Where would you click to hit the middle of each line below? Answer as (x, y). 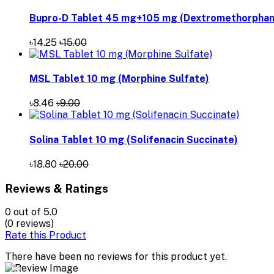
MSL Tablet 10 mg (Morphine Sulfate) (119, 79)
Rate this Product (46, 235)
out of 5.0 (35, 212)
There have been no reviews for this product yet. (116, 257)
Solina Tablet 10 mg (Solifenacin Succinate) (134, 139)
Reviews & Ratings (57, 188)
